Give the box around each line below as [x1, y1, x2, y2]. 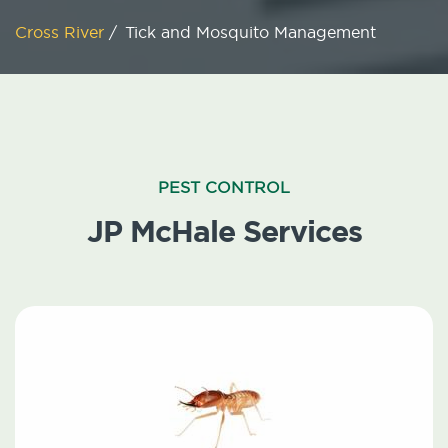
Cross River [15, 22, 109, 43]
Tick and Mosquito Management [125, 22, 376, 43]
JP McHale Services [86, 211, 362, 252]
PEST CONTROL [158, 177, 290, 198]
